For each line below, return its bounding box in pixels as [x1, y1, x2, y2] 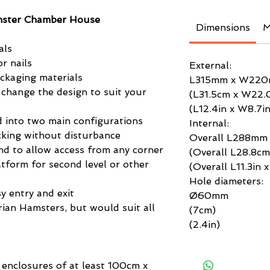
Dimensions [195, 22, 250, 34]
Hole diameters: [189, 175, 263, 187]
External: [189, 60, 231, 72]
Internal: [189, 118, 229, 130]
